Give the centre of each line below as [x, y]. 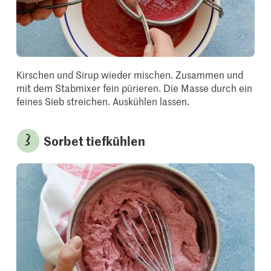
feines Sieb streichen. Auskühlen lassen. [103, 101]
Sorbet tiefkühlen [95, 141]
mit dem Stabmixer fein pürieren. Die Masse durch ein [135, 88]
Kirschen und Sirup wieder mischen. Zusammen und [130, 75]
